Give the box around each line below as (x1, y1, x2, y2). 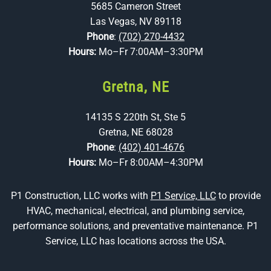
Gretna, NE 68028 (98, 126, 173, 138)
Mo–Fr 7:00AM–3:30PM (98, 46, 203, 57)
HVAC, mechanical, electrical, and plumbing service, (27, 205, 244, 217)
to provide (215, 190, 261, 201)
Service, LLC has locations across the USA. (45, 235, 226, 247)
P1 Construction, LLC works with (10, 190, 151, 201)
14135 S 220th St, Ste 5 (85, 111, 186, 123)
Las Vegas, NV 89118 (90, 16, 181, 27)
